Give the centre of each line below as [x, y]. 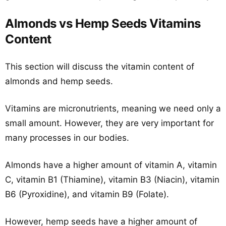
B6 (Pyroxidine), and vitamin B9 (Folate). [87, 194]
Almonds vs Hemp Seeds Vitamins [103, 23]
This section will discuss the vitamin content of [100, 67]
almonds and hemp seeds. [59, 81]
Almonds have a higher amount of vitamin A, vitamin [111, 165]
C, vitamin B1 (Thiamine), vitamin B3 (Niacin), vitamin [112, 180]
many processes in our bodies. [67, 138]
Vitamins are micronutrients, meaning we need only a [113, 108]
